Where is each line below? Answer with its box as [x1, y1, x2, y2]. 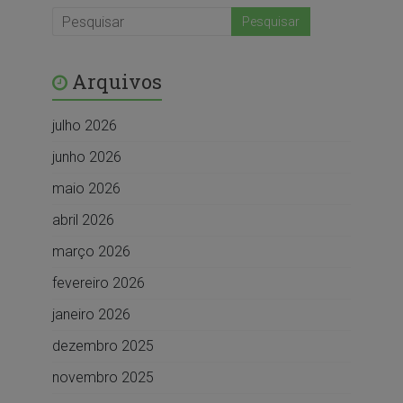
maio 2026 [51, 180, 121, 198]
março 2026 [51, 243, 130, 261]
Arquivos [71, 68, 162, 95]
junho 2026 [51, 148, 121, 166]
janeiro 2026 [51, 306, 130, 324]
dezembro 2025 [51, 337, 154, 355]
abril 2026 [51, 211, 114, 229]
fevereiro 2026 [51, 274, 145, 292]
